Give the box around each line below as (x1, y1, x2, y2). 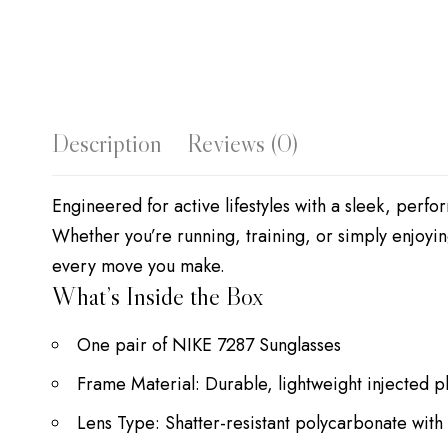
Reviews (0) (187, 128, 298, 160)
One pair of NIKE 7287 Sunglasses (77, 331, 341, 358)
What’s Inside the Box (52, 281, 264, 313)
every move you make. (52, 253, 225, 280)
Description (52, 128, 162, 160)
